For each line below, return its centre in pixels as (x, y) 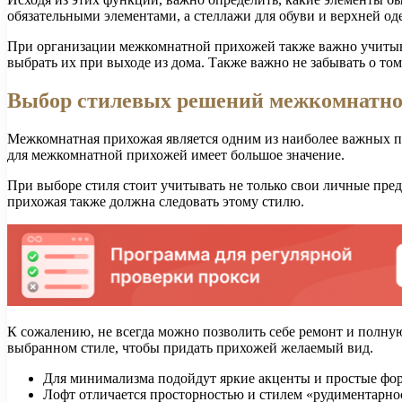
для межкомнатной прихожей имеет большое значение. (176, 154)
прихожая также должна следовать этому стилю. (156, 201)
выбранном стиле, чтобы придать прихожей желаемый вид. (190, 347)
